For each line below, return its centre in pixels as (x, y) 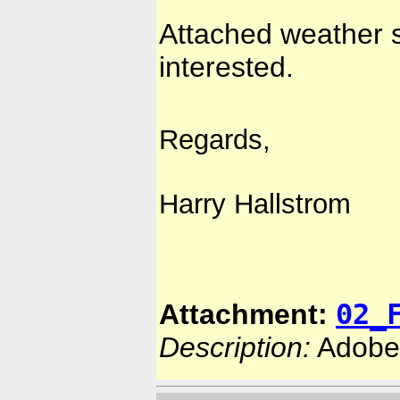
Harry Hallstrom (255, 204)
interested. (226, 67)
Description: (235, 348)
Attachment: (247, 315)
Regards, (215, 140)
